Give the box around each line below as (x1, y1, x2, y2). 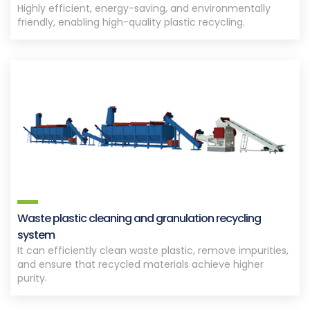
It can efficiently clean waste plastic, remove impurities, (17, 243, 289, 257)
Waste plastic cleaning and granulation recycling (17, 210, 261, 226)
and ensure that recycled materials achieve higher (17, 257, 264, 271)
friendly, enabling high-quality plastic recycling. (17, 15, 245, 29)
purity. (17, 271, 47, 285)
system (17, 226, 55, 243)
